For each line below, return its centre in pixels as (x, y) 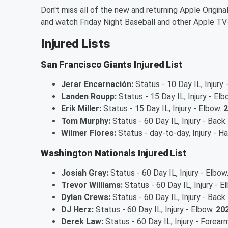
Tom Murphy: (86, 121)
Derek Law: (82, 221)
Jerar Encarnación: (97, 84)
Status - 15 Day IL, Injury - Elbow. (162, 108)
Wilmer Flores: (89, 133)
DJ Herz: (77, 209)
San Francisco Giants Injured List (112, 64)
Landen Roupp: (89, 96)
